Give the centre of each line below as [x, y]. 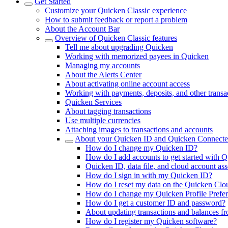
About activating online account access [127, 84]
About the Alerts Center [103, 75]
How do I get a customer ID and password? [155, 203]
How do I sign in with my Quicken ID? [149, 175]
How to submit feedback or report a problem [116, 20]
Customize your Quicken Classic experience [116, 10]
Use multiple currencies [103, 120]
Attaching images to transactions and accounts [139, 130]
